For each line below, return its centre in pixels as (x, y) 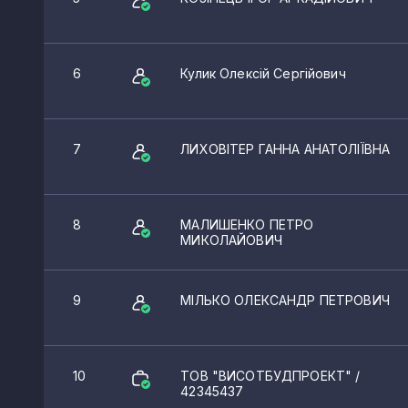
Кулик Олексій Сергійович (263, 74)
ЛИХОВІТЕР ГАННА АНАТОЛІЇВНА (286, 149)
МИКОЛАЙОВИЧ (231, 240)
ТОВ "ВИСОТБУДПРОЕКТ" (268, 376)
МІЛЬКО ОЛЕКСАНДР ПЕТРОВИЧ (285, 301)
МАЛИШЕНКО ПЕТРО (247, 225)
